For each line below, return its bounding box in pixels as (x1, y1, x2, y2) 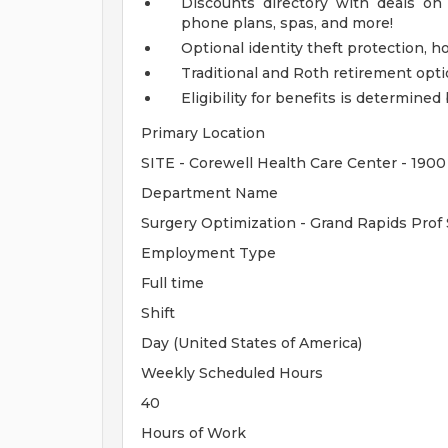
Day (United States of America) (141, 334, 362, 352)
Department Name (141, 184, 278, 202)
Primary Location (141, 124, 265, 142)
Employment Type (141, 244, 276, 262)
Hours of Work (141, 424, 246, 442)
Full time (141, 274, 204, 292)
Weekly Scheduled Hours (141, 364, 323, 382)
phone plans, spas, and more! (181, 14, 393, 32)
